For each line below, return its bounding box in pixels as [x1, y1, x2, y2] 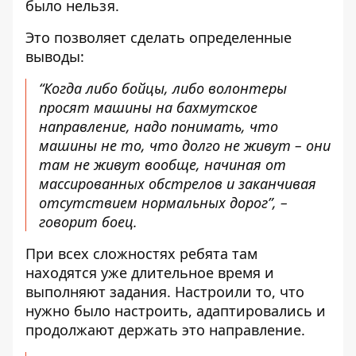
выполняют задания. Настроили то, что [25, 282, 304, 301]
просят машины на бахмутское [39, 98, 257, 117]
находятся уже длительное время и [25, 263, 274, 282]
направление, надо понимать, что [39, 117, 278, 136]
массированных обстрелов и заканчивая [39, 174, 316, 193]
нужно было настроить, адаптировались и [25, 301, 326, 320]
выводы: [25, 47, 84, 66]
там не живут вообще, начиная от [39, 155, 286, 174]
